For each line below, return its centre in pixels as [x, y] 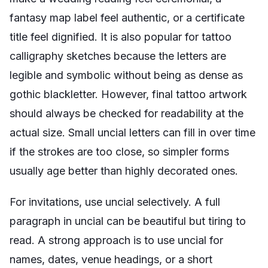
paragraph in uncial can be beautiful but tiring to [128, 221]
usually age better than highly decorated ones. [124, 171]
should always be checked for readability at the [127, 113]
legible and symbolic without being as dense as [126, 75]
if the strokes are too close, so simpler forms [119, 152]
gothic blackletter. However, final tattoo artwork [128, 94]
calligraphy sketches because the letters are [118, 56]
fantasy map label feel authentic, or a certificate [127, 18]
